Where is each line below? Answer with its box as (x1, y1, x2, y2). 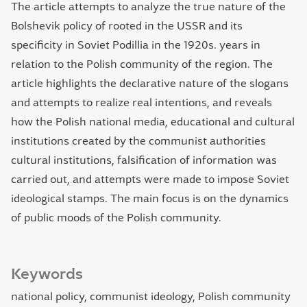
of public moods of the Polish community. (11, 212, 221, 223)
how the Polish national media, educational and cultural (11, 116, 295, 127)
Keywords (11, 267, 83, 282)
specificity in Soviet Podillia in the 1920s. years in (11, 39, 260, 51)
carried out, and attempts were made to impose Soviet (11, 173, 289, 185)
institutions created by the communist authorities (11, 135, 266, 147)
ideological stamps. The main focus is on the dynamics (11, 193, 288, 204)
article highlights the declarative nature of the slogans (11, 77, 288, 89)
